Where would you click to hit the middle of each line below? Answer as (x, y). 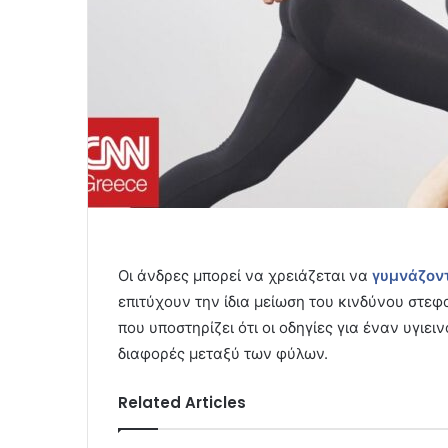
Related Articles (182, 402)
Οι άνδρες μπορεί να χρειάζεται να (245, 275)
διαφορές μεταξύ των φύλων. (223, 353)
